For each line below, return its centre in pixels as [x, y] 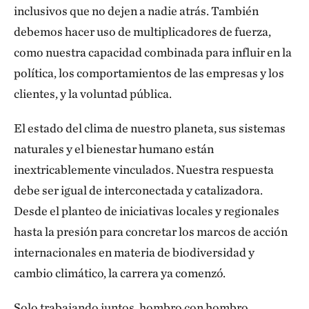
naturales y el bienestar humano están [114, 149]
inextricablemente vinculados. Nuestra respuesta [144, 169]
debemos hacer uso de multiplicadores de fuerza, [142, 31]
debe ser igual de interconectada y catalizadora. [138, 190]
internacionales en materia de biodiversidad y [134, 252]
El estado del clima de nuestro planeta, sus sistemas [150, 128]
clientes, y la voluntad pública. [93, 93]
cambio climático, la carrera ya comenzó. [122, 273]
